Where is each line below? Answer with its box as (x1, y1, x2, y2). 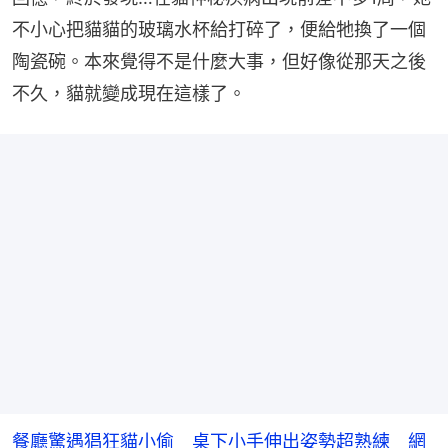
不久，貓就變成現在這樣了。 (12, 82, 246, 104)
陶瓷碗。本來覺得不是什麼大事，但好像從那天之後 (12, 50, 426, 72)
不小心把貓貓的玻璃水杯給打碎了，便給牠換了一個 (12, 18, 426, 40)
